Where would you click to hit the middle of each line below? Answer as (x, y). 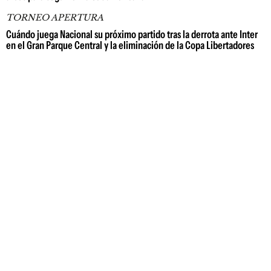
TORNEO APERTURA (55, 18)
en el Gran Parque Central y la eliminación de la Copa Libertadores (130, 45)
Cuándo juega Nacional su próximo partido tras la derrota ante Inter (132, 34)
